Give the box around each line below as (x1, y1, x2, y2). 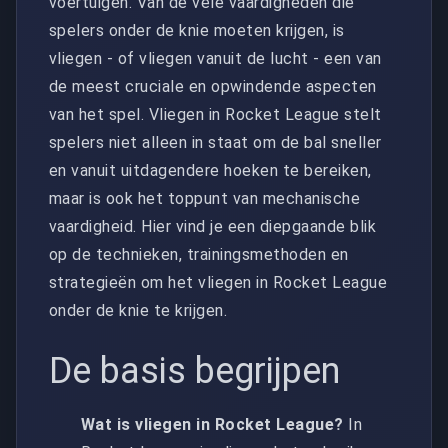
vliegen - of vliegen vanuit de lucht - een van (49, 48, 382, 68)
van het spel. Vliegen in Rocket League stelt (49, 104, 382, 124)
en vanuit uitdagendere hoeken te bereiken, (49, 160, 372, 180)
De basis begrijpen (49, 349, 340, 392)
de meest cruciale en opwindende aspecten (49, 76, 377, 96)
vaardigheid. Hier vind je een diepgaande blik (49, 216, 377, 236)
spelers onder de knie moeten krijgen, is (49, 20, 345, 40)
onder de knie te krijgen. (49, 300, 228, 320)
